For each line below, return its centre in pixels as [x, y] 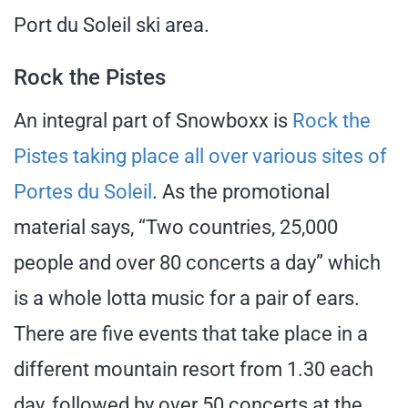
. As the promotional [241, 191]
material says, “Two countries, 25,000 [176, 227]
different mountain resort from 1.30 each [194, 369]
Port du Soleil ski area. [112, 25]
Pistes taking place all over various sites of [200, 156]
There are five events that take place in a [191, 333]
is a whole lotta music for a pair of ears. [187, 298]
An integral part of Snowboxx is [153, 120]
